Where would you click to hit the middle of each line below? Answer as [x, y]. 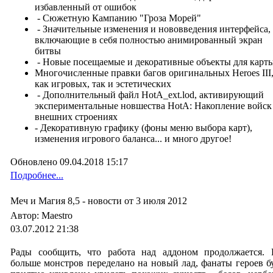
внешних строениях [76, 117]
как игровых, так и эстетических [103, 84]
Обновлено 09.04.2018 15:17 [69, 162]
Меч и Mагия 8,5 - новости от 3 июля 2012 [99, 201]
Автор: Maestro [43, 215]
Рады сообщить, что [59, 252]
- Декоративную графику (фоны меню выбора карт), [144, 128]
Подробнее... [37, 175]
